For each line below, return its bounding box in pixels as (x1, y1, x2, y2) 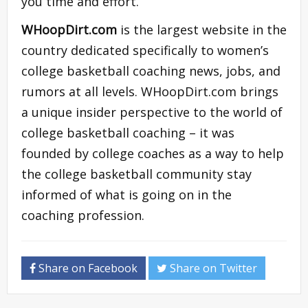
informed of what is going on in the (21, 186, 232, 203)
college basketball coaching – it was (21, 124, 234, 142)
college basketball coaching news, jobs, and (21, 63, 280, 80)
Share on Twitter (167, 261, 257, 276)
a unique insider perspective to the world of (21, 104, 283, 121)
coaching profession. (21, 207, 144, 224)
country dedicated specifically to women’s (21, 42, 269, 59)
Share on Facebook (36, 261, 137, 276)
